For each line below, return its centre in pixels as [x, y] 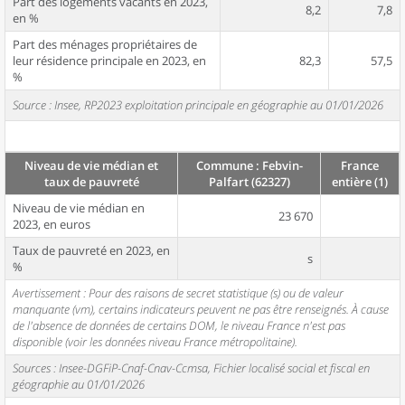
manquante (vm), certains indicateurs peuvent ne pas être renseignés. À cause [201, 309]
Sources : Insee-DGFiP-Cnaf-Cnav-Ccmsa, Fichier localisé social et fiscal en [191, 368]
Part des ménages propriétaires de [105, 44]
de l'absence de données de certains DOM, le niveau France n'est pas [179, 325]
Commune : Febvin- [249, 165]
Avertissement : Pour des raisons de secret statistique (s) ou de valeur [178, 293]
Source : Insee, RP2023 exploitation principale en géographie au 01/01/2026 [198, 105]
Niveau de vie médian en [79, 208]
